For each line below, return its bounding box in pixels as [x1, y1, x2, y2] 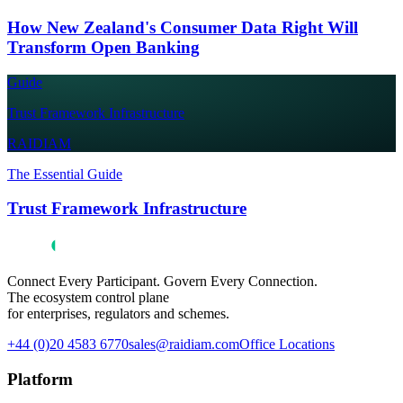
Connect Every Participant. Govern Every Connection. [7, 273, 318, 290]
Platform [7, 369, 73, 389]
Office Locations [239, 336, 335, 353]
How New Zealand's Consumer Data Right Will [7, 18, 358, 38]
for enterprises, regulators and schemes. [7, 306, 229, 322]
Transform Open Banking [7, 38, 200, 58]
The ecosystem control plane [7, 290, 169, 306]
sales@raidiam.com [129, 336, 239, 353]
